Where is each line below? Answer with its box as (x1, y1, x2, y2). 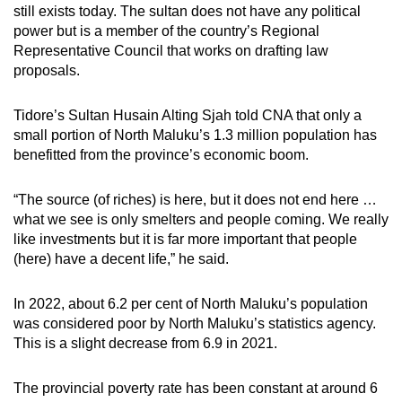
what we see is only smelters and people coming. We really (13, 211, 389, 227)
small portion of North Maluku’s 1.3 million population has (13, 127, 377, 143)
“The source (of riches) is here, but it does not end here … (13, 191, 377, 207)
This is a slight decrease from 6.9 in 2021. (13, 335, 281, 351)
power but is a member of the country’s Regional (13, 22, 319, 39)
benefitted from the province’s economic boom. (13, 146, 312, 162)
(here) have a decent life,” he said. (13, 250, 232, 267)
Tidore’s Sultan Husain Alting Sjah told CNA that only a (13, 107, 362, 123)
